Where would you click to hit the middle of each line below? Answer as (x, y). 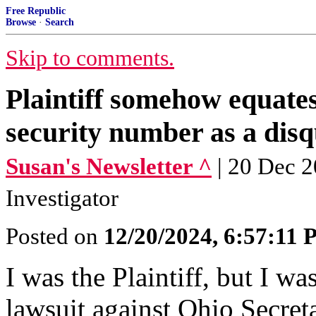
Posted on (55, 236)
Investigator (62, 198)
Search (60, 22)
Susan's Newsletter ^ (109, 166)
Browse (21, 22)
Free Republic (36, 11)
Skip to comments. (90, 58)
